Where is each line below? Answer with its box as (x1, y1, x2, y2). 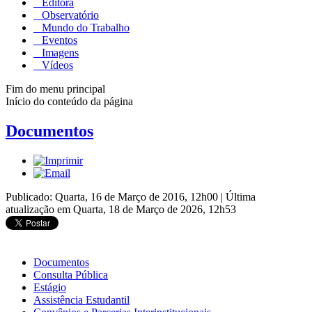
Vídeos (39, 58, 73, 71)
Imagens (39, 46, 79, 58)
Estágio (33, 281, 66, 293)
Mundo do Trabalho (39, 21, 130, 33)
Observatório (39, 8, 99, 21)
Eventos (39, 33, 77, 46)
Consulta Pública (33, 268, 108, 281)
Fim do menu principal (6, 82, 105, 95)
